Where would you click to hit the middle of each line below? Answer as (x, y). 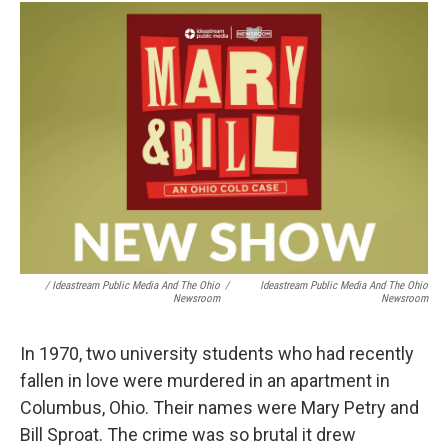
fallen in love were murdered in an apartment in (205, 380)
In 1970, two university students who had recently (217, 353)
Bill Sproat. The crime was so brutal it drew (188, 434)
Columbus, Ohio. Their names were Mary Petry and (219, 407)
